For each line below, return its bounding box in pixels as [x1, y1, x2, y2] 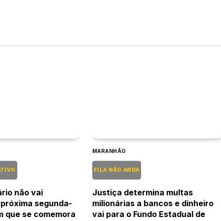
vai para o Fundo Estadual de [92, 209, 205, 219]
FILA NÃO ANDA [92, 166, 141, 173]
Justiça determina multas [92, 187, 193, 197]
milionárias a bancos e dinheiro [92, 198, 214, 208]
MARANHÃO [92, 147, 126, 154]
